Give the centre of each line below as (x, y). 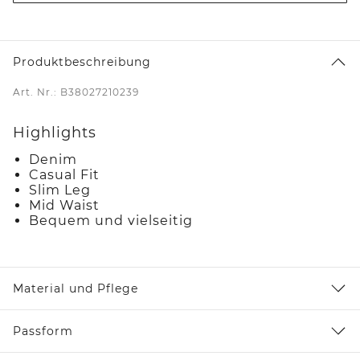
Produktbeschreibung (82, 61)
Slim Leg (60, 190)
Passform (43, 331)
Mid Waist (64, 205)
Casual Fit (64, 174)
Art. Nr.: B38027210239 (76, 92)
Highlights (55, 132)
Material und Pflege (76, 288)
